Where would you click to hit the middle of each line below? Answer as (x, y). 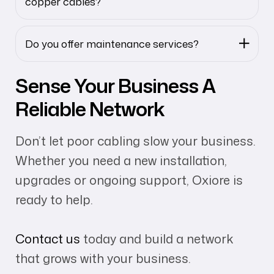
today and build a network (157, 239)
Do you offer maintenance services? (112, 43)
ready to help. (54, 199)
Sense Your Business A (115, 85)
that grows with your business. (103, 258)
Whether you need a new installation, (121, 160)
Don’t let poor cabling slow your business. (135, 140)
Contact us (48, 239)
